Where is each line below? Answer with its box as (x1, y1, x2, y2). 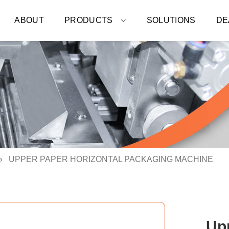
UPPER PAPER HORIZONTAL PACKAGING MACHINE (7, 155, 213, 164)
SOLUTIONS (146, 16, 196, 25)
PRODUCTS (64, 16, 113, 25)
